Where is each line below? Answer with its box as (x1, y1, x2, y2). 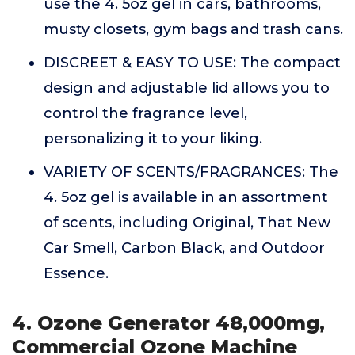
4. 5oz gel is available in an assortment (44, 189, 328, 206)
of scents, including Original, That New (44, 214, 330, 231)
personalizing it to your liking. (44, 130, 262, 147)
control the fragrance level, (44, 105, 247, 122)
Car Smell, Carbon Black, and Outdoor (44, 239, 325, 257)
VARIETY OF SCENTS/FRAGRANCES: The (44, 163, 338, 181)
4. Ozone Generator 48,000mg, (12, 311, 325, 334)
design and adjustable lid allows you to (44, 79, 330, 97)
